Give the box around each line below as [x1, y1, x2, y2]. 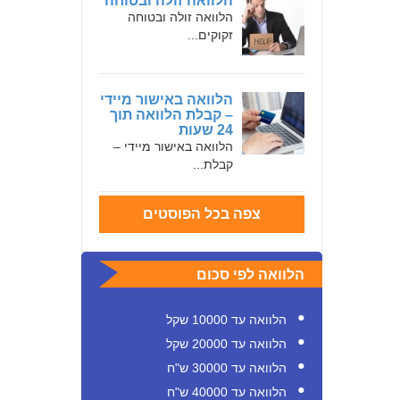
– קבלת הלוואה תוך [110, 107, 233, 122]
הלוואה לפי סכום [196, 267, 304, 282]
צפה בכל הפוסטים [143, 206, 261, 221]
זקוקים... [187, 28, 233, 42]
